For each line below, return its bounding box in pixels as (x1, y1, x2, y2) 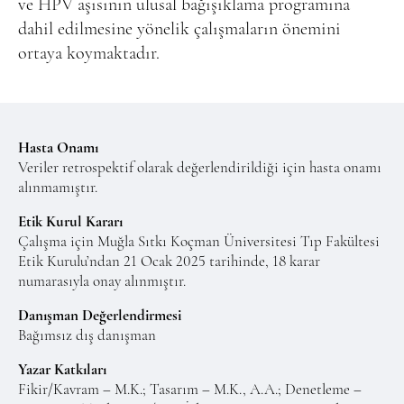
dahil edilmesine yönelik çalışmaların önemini (18, 20, 341, 39)
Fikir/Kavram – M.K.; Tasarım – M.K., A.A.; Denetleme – (18, 381, 362, 398)
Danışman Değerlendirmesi (18, 308, 181, 324)
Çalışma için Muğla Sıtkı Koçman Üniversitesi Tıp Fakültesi (18, 234, 380, 250)
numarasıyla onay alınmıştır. (18, 273, 186, 289)
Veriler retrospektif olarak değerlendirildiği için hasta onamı (18, 160, 381, 176)
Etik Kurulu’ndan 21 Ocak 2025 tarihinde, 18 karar (18, 253, 320, 270)
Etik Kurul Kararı (18, 214, 123, 230)
